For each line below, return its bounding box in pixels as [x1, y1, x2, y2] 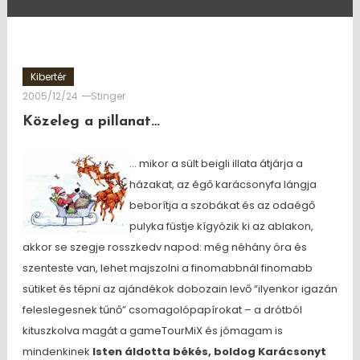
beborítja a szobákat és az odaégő [129, 198, 315, 213]
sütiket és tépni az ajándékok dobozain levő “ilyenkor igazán [22, 281, 337, 297]
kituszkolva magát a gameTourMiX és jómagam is [22, 323, 283, 338]
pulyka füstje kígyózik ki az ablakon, [129, 219, 313, 234]
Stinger [90, 89, 125, 103]
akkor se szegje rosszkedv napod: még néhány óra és [22, 239, 307, 255]
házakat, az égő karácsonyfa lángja [129, 177, 317, 192]
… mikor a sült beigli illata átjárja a [129, 156, 303, 171]
